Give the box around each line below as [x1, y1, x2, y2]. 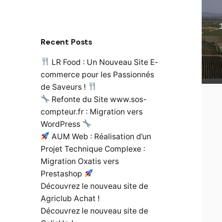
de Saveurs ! [41, 82, 88, 92]
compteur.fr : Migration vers [41, 107, 143, 116]
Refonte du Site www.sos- [49, 94, 147, 104]
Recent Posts [41, 36, 93, 47]
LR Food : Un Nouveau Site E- [49, 57, 158, 67]
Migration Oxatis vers [41, 156, 119, 166]
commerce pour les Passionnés [41, 69, 154, 79]
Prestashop [41, 168, 84, 178]
